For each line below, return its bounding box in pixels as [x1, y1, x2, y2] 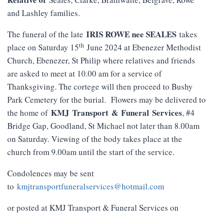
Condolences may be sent [7, 168, 94, 179]
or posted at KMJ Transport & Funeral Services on [7, 202, 179, 214]
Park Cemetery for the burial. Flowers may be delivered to [7, 94, 206, 106]
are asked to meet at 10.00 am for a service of [7, 68, 162, 79]
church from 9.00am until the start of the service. [7, 146, 174, 158]
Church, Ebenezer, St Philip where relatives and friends [7, 55, 195, 66]
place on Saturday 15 [7, 42, 79, 53]
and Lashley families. [7, 7, 80, 19]
